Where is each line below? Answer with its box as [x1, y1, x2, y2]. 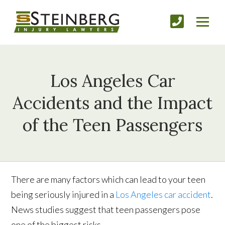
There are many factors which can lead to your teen [11, 174, 206, 185]
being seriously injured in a [11, 189, 116, 200]
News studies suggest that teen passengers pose [11, 204, 201, 215]
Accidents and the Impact [13, 92, 212, 114]
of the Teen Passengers [23, 114, 202, 136]
